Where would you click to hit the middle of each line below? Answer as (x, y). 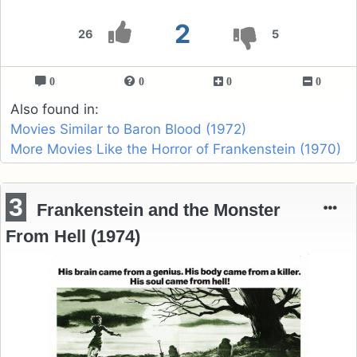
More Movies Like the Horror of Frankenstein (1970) (176, 149)
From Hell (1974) (73, 236)
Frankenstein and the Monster (159, 210)
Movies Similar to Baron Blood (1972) (128, 129)
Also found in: (55, 109)
